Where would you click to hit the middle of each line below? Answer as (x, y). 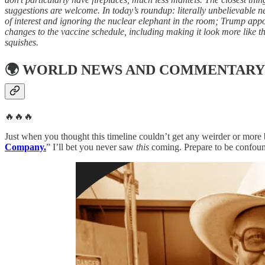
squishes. (22, 42)
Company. (25, 147)
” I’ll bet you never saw (91, 147)
